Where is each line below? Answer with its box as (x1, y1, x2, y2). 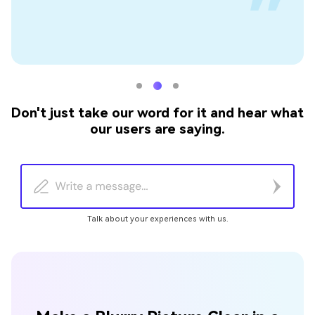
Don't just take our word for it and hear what (11, 105, 304, 122)
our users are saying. (90, 121, 225, 138)
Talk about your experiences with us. (86, 214, 229, 224)
